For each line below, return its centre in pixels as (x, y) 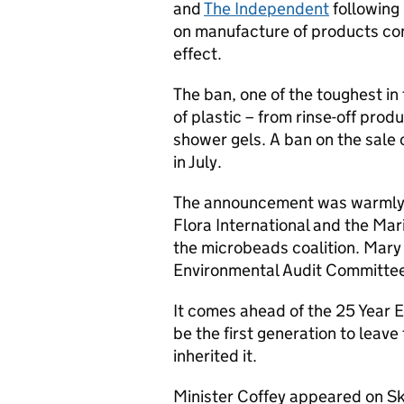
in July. (197, 162)
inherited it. (215, 356)
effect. (197, 54)
